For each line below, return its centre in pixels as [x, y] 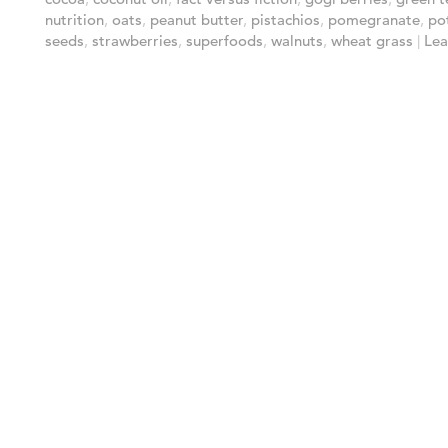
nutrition [74, 19]
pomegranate [374, 19]
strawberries [135, 40]
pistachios [285, 19]
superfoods [224, 40]
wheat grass [372, 40]
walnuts [297, 40]
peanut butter [196, 19]
